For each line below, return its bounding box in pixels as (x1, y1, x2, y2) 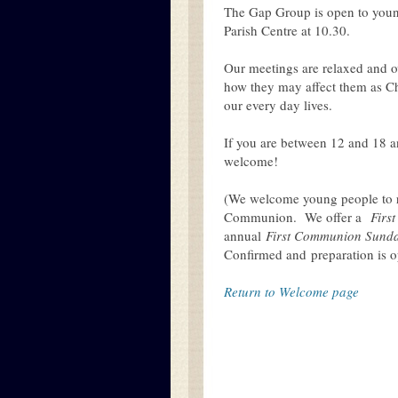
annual (224, 227, 266, 244)
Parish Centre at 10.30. (224, 21, 350, 39)
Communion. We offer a (224, 208, 370, 226)
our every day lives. (224, 96, 332, 114)
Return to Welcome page (224, 283, 359, 300)
